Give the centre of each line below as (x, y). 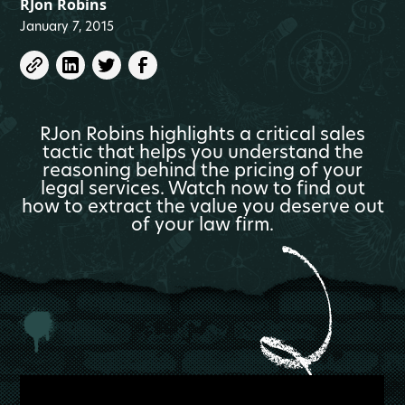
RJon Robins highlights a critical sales (202, 134)
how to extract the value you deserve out (202, 206)
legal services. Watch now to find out (202, 188)
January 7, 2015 (67, 26)
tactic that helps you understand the (202, 152)
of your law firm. (202, 224)
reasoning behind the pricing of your (202, 170)
